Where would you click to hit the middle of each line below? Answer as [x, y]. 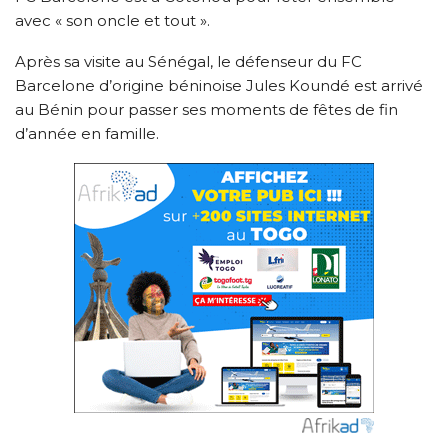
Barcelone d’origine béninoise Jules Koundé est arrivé [219, 85]
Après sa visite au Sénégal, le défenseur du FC [188, 61]
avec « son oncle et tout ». [112, 20]
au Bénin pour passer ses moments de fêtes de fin [206, 109]
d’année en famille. [87, 133]
